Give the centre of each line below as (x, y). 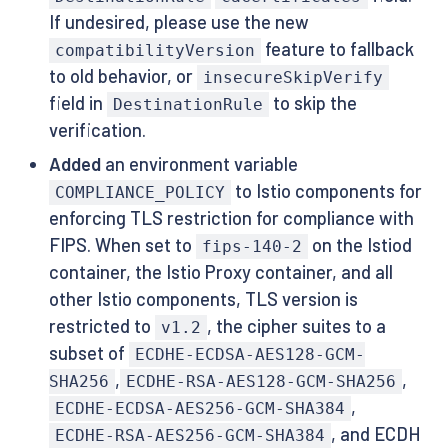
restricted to (101, 326)
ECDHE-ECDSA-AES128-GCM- (249, 355)
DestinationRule (187, 104)
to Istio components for (327, 191)
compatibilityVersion (154, 50)
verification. (97, 129)
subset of (88, 353)
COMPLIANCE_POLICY (139, 193)
